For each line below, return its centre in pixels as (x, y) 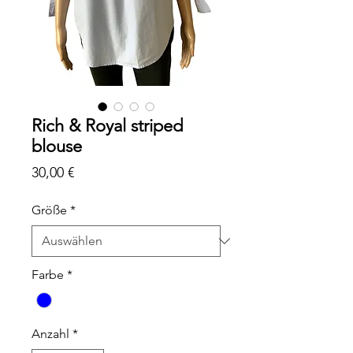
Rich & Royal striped (107, 126)
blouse (57, 147)
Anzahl (50, 333)
